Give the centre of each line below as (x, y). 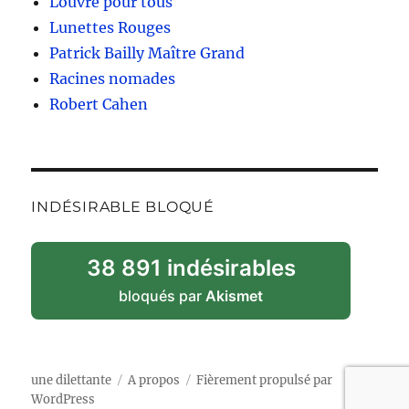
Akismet (235, 295)
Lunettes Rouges (110, 27)
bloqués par (163, 295)
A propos (154, 380)
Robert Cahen (99, 104)
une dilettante (72, 380)
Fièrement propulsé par (265, 380)
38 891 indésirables (191, 267)
